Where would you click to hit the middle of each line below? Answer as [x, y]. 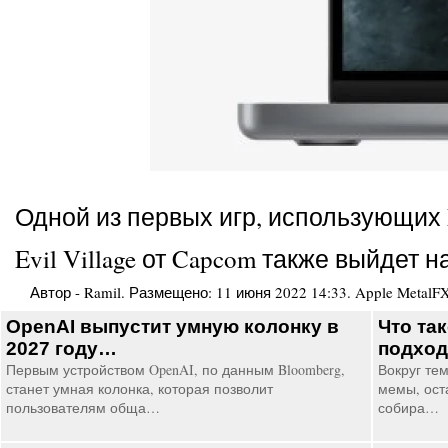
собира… [408, 407]
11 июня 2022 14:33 [281, 292]
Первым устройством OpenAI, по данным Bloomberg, [175, 369]
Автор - [57, 292]
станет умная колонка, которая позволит [139, 388]
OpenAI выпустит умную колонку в [172, 326]
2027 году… [61, 348]
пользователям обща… [83, 407]
